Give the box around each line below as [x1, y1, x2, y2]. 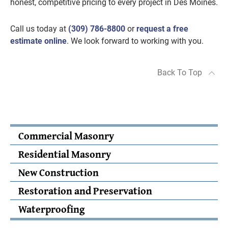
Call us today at [10, 24, 68, 34]
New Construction [18, 165, 99, 180]
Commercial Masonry [18, 128, 114, 143]
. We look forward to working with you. [67, 36, 204, 46]
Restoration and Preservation [18, 183, 152, 198]
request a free [136, 24, 188, 34]
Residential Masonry [18, 147, 111, 161]
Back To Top [157, 68, 202, 77]
